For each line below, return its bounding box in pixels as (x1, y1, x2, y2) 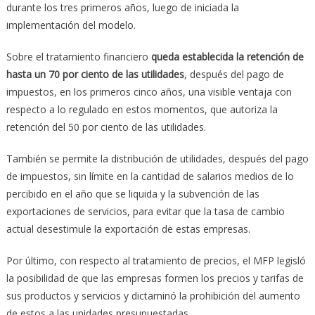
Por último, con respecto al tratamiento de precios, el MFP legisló (6, 253, 306, 267)
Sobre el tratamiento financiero (6, 49, 151, 63)
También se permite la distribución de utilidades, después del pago (6, 151, 309, 165)
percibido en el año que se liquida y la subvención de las (6, 186, 259, 200)
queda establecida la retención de (150, 49, 304, 63)
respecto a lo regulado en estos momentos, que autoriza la (6, 102, 278, 116)
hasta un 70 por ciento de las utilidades (6, 67, 184, 81)
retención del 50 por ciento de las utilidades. (6, 120, 206, 134)
